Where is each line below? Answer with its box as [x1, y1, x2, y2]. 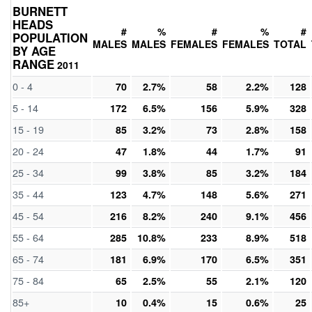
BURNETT [13, 2, 68, 19]
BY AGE [13, 42, 56, 59]
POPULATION [13, 29, 88, 46]
